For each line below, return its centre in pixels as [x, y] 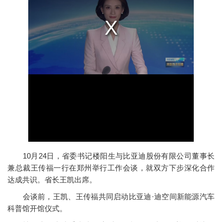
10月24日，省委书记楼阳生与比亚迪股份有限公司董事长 [111, 156]
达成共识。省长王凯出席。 [52, 180]
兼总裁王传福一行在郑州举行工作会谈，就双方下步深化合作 [111, 168]
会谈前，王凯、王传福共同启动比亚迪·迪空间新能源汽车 [111, 196]
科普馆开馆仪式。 [37, 208]
